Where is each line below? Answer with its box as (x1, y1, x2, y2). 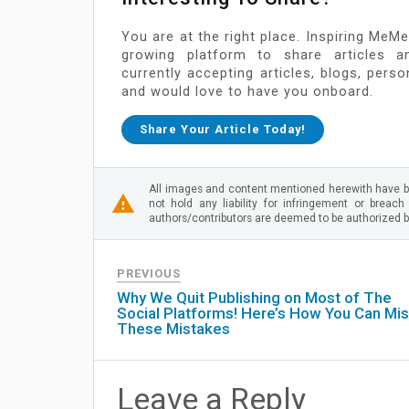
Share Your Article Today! (140, 121, 306, 136)
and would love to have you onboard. (121, 83, 373, 100)
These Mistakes (117, 319, 230, 338)
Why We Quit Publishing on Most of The (117, 288, 392, 307)
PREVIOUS (117, 266, 181, 280)
